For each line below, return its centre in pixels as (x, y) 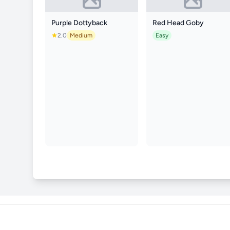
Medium (81, 35)
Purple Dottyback (79, 23)
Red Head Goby (178, 23)
